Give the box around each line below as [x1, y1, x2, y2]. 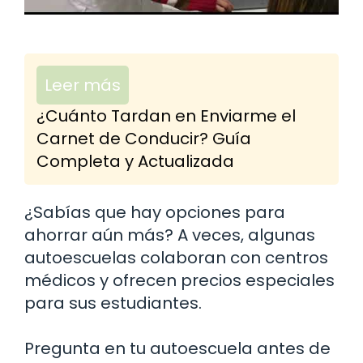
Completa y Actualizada [36, 149, 234, 173]
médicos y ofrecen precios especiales [24, 268, 335, 292]
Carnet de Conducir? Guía [36, 126, 251, 150]
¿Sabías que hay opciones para [24, 200, 285, 224]
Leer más [45, 73, 121, 96]
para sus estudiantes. [24, 291, 202, 314]
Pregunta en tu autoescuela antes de [24, 336, 331, 360]
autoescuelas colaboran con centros [24, 246, 328, 269]
